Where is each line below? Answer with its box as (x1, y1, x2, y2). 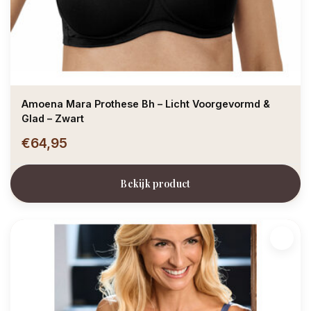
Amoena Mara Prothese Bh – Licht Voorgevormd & (22, 98, 270, 110)
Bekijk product (120, 177, 191, 191)
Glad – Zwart (22, 112, 84, 125)
